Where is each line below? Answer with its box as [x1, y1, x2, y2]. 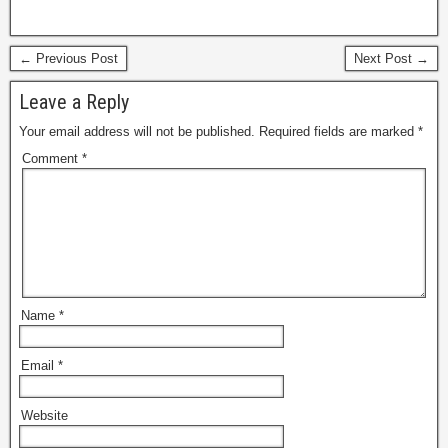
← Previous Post [19, 51, 118, 67]
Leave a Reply [19, 90, 129, 115]
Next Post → [354, 51, 429, 67]
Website [21, 408, 68, 424]
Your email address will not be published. [19, 124, 255, 140]
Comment [22, 151, 82, 167]
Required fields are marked [259, 124, 418, 140]
